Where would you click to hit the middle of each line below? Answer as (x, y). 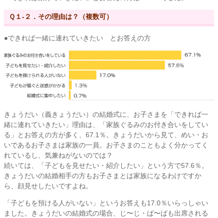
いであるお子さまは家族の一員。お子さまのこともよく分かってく (106, 145)
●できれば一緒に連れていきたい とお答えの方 (77, 38)
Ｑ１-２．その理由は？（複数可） (61, 16)
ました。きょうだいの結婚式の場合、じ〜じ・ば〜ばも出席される (106, 213)
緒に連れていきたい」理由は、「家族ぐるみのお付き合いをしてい (106, 125)
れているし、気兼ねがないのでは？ (58, 155)
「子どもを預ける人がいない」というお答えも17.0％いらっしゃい (106, 203)
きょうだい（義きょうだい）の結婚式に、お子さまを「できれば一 (106, 114)
